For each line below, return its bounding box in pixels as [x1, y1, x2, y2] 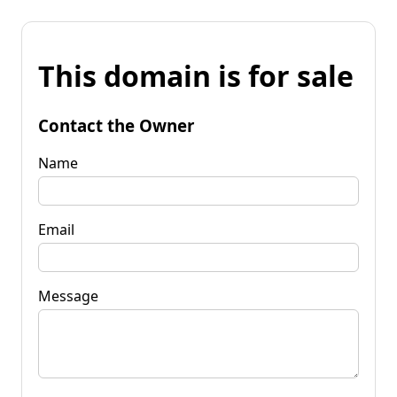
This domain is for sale [38, 57, 354, 96]
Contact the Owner [38, 113, 194, 136]
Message [38, 285, 98, 306]
